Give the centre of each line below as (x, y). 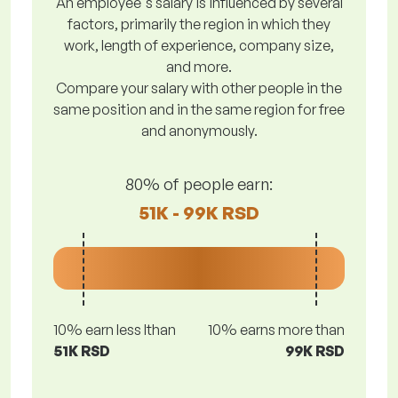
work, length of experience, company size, (199, 45)
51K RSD (82, 351)
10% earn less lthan (115, 330)
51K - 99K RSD (199, 212)
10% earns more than (276, 330)
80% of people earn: (199, 183)
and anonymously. (199, 131)
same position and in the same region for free (199, 109)
